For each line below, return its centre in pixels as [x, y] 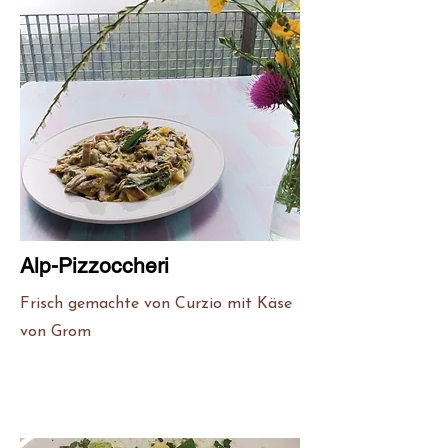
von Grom [55, 332]
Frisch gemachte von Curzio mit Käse [156, 304]
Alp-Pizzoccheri [94, 265]
